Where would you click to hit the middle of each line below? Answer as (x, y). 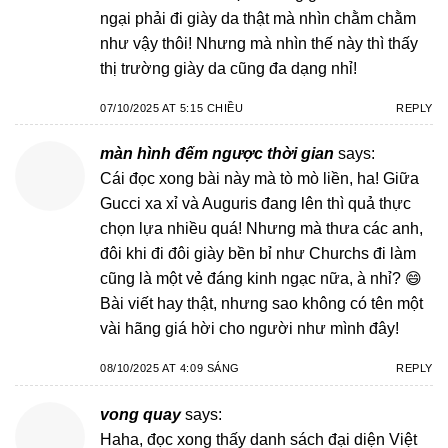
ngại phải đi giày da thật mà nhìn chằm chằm (258, 18)
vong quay (140, 414)
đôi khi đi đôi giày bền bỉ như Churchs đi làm (258, 254)
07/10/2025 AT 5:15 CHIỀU (172, 107)
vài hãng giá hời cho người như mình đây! (249, 329)
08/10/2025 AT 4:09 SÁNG (170, 368)
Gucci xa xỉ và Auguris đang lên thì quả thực (255, 204)
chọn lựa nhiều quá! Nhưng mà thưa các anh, (261, 229)
